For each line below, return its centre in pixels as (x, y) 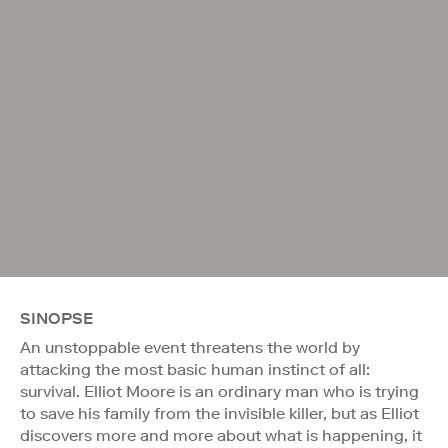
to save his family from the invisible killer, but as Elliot (219, 413)
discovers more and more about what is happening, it (221, 435)
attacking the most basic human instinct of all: (195, 369)
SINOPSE (56, 318)
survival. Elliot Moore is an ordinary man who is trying (219, 391)
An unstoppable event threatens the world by (190, 347)
